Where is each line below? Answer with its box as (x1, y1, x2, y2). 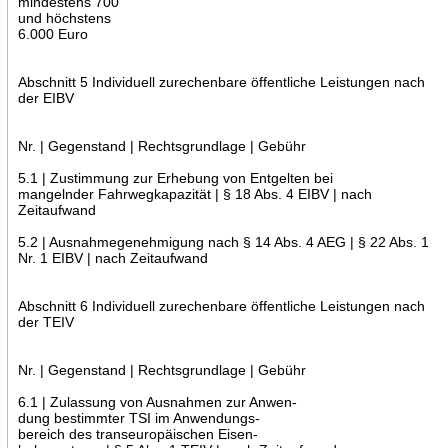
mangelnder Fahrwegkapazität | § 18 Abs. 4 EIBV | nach (17, 185, 372, 202)
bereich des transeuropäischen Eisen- (17, 425, 258, 442)
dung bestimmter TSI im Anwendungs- (17, 409, 260, 426)
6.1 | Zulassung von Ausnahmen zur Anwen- (17, 393, 297, 410)
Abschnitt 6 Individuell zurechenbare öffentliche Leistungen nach (17, 297, 425, 314)
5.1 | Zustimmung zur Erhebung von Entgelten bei (17, 169, 333, 186)
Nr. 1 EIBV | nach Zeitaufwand (17, 249, 208, 266)
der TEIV (17, 313, 74, 330)
